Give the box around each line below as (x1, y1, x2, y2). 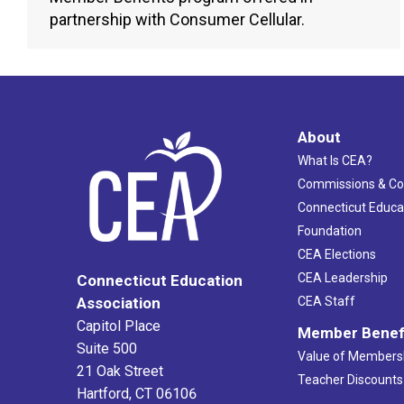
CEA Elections (297, 247, 376, 262)
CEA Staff (297, 294, 355, 309)
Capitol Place (77, 317, 161, 335)
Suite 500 (77, 340, 137, 358)
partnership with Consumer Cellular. (50, 10, 305, 30)
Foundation (297, 224, 362, 239)
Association (77, 294, 161, 313)
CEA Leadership (297, 271, 388, 286)
